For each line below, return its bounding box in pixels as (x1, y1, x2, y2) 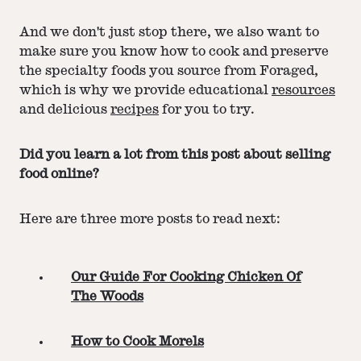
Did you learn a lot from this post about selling (19, 148, 330, 162)
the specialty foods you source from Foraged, (19, 64, 318, 78)
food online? (19, 168, 99, 181)
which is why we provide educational (19, 84, 272, 98)
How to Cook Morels (71, 335, 204, 349)
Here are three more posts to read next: (19, 213, 280, 226)
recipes (110, 103, 159, 117)
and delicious (19, 103, 110, 117)
